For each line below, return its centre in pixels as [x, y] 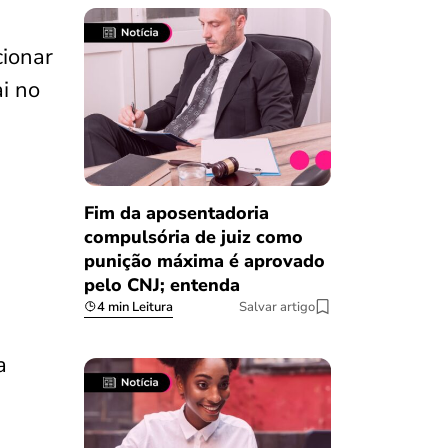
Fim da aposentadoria [176, 212]
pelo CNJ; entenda [161, 284]
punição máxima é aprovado [204, 260]
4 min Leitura [134, 306]
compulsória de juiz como [193, 236]
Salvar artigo [277, 306]
